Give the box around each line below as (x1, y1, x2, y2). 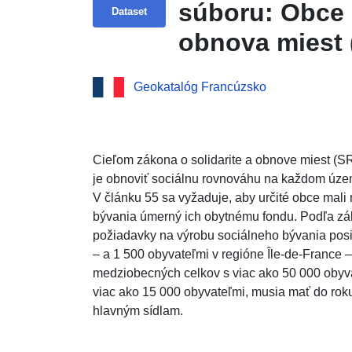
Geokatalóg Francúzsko (133, 80, 266, 94)
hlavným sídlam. (93, 303, 183, 317)
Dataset (112, 5, 147, 17)
